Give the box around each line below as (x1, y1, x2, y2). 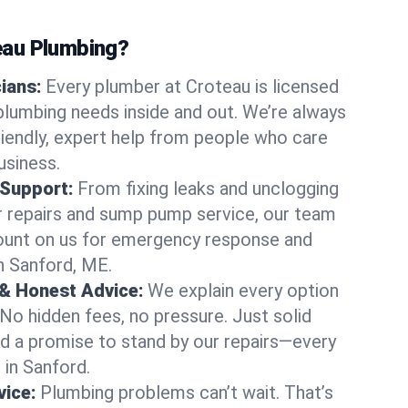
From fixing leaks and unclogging (77, 178, 339, 199)
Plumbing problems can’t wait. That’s (40, 382, 333, 403)
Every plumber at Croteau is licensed (46, 76, 339, 97)
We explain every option (148, 280, 339, 301)
